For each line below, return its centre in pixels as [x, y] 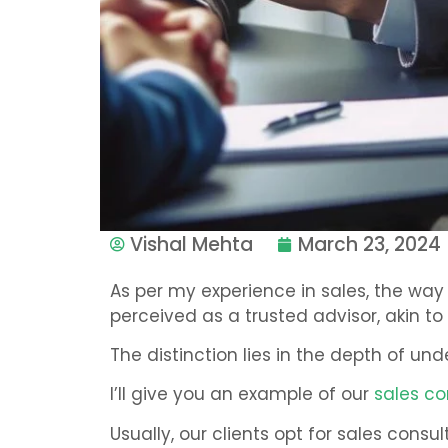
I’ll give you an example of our [242, 394]
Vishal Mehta [191, 244]
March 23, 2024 [369, 244]
